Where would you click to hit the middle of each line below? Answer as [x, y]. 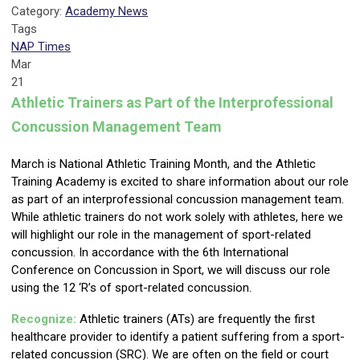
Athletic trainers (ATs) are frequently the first [197, 319]
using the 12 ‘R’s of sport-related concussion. [131, 288]
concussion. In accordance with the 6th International [150, 253]
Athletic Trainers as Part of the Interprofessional [172, 103]
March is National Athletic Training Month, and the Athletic [164, 164]
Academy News [106, 12]
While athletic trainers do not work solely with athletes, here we [177, 217]
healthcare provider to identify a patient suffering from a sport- [178, 337]
